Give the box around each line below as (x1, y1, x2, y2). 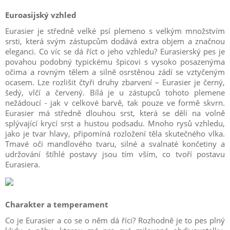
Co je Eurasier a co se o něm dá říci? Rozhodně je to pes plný (5, 215, 225, 225)
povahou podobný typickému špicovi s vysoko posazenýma (5, 56, 225, 67)
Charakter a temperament (5, 199, 108, 209)
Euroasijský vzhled (5, 10, 76, 20)
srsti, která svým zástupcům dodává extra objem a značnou (5, 36, 225, 46)
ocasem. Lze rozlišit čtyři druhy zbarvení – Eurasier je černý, (5, 77, 225, 87)
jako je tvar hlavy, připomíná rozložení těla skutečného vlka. (5, 128, 225, 139)
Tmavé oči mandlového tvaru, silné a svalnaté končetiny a (5, 139, 225, 149)
